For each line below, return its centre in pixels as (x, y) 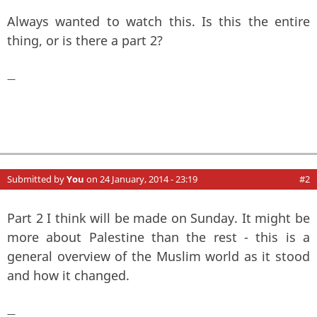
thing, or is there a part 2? (85, 40)
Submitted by (37, 179)
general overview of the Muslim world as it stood (158, 256)
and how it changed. (68, 275)
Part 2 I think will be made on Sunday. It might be (158, 218)
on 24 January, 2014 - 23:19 (141, 179)
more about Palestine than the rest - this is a (158, 237)
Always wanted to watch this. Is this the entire (158, 21)
